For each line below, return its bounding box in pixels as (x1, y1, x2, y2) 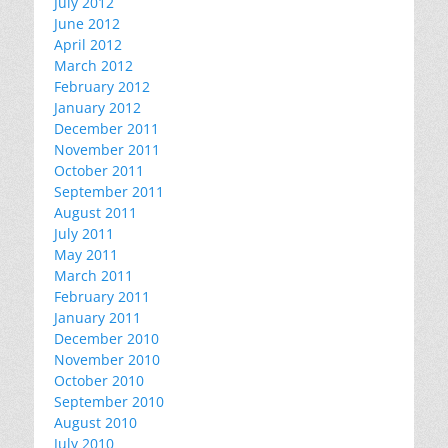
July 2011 (54, 224, 114, 243)
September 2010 (54, 392, 164, 411)
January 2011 (54, 308, 141, 327)
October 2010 (54, 371, 144, 390)
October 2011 (54, 161, 144, 180)
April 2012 (54, 35, 122, 54)
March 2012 (54, 56, 133, 75)
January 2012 (54, 98, 141, 117)
